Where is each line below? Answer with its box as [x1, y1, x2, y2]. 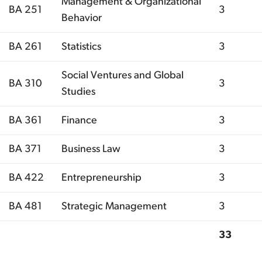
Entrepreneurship [61, 172, 142, 183]
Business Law [61, 143, 120, 154]
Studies [61, 86, 95, 97]
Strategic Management [61, 201, 167, 212]
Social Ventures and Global [61, 70, 184, 81]
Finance [61, 115, 97, 126]
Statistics [61, 41, 101, 52]
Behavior [61, 12, 102, 23]
